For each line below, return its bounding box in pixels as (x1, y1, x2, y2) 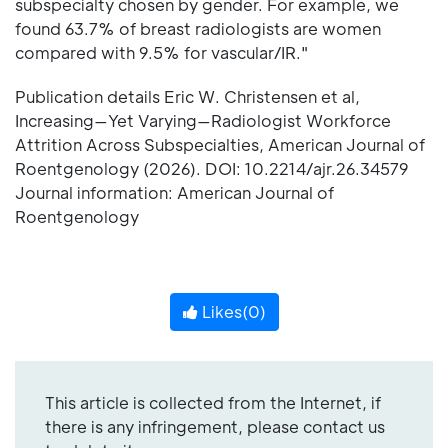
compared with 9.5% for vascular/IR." (15, 41, 308, 63)
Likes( (197, 300, 248, 322)
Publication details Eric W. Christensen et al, (15, 85, 360, 107)
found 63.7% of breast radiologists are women (15, 17, 381, 39)
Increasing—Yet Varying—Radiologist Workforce (15, 109, 391, 131)
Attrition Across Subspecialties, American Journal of (15, 133, 425, 155)
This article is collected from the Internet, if (45, 391, 381, 413)
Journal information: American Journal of (15, 181, 334, 203)
